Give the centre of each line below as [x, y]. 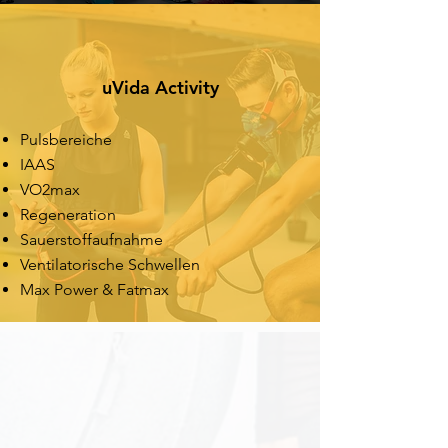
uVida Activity [160, 87]
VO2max [50, 189]
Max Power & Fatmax [94, 289]
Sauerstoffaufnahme [91, 239]
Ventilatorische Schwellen [110, 264]
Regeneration [68, 214]
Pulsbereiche [66, 139]
